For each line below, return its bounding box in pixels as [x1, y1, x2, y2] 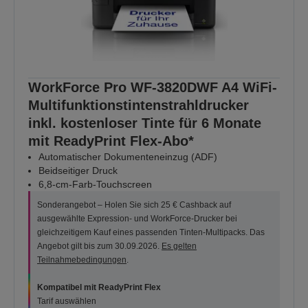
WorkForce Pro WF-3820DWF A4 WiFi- [28, 80, 277, 96]
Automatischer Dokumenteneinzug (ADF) [38, 151, 217, 163]
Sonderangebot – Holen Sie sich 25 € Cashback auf [37, 200, 231, 210]
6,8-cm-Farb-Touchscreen [38, 179, 152, 190]
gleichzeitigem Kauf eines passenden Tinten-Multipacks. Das [37, 228, 265, 238]
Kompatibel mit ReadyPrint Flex [37, 283, 161, 293]
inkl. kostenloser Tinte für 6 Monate [28, 115, 261, 131]
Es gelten [162, 241, 197, 252]
